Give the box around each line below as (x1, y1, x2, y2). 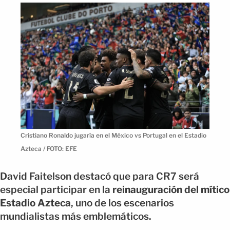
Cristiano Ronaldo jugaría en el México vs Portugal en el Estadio (21, 131, 206, 139)
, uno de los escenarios (71, 197, 174, 209)
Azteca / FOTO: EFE (21, 144, 77, 152)
